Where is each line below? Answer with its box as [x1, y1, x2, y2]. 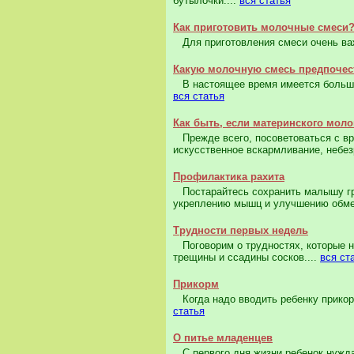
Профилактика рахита [173, 171, 284, 183]
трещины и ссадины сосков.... [173, 251, 320, 264]
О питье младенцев [173, 332, 273, 345]
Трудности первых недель [173, 224, 308, 237]
